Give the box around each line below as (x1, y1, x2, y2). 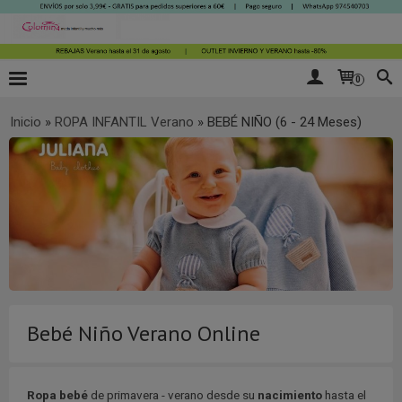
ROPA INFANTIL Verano (55, 113, 194, 130)
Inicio (10, 113, 41, 130)
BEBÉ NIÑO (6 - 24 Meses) (207, 113, 362, 130)
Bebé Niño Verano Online (27, 319, 260, 348)
